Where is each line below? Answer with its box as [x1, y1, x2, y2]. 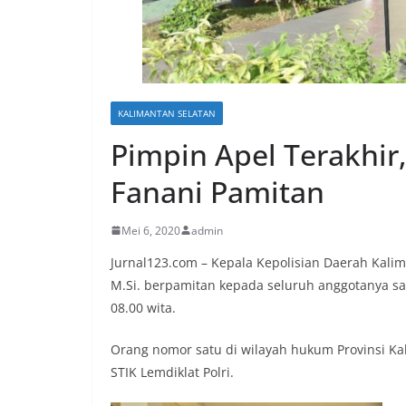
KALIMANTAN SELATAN [118, 106, 216, 120]
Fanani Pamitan [111, 171, 324, 211]
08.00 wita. [111, 298, 176, 316]
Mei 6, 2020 [121, 222, 180, 238]
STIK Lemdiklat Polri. [111, 362, 234, 381]
